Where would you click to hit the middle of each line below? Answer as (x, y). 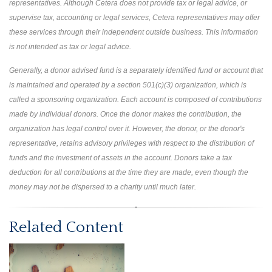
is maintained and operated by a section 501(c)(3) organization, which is (128, 85)
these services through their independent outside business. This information (134, 32)
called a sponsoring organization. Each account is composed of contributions (135, 100)
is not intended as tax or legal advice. (70, 47)
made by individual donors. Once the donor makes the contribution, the (125, 114)
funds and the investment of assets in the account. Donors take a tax (121, 158)
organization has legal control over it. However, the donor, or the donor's (127, 129)
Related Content (66, 228)
